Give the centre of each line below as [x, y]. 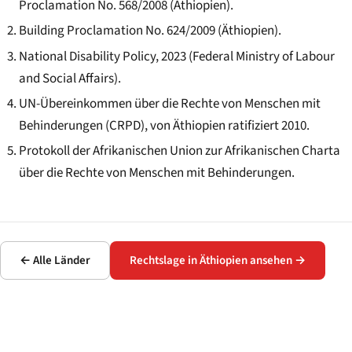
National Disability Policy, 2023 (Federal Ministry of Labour [176, 56]
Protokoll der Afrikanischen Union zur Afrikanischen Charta [179, 151]
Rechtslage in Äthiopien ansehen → [218, 260]
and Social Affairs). [70, 78]
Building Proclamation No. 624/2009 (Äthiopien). [150, 31]
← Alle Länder [55, 260]
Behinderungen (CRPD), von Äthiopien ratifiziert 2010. [164, 125]
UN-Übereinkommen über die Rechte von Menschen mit [169, 103]
